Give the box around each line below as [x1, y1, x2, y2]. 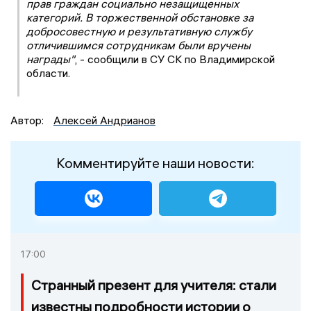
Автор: [10, 112, 47, 127]
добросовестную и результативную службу [26, 24, 252, 38]
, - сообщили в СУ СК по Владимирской [75, 51, 275, 66]
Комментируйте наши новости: [56, 153, 255, 171]
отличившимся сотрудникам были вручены [26, 37, 251, 52]
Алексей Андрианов [53, 112, 155, 127]
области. [26, 65, 70, 80]
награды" [26, 51, 75, 66]
